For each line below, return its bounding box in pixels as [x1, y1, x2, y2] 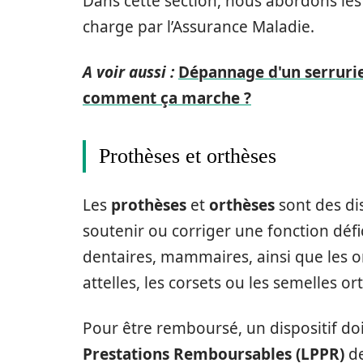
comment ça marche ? [83, 88, 251, 109]
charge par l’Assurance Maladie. [83, 16, 314, 37]
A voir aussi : [83, 62, 174, 83]
